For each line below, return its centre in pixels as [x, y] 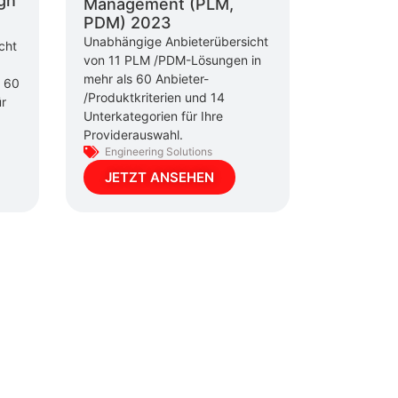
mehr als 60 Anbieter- [146, 79]
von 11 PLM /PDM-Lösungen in [172, 60]
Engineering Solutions [158, 152]
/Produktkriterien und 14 [154, 98]
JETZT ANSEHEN [159, 178]
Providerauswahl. [133, 135]
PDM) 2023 [127, 23]
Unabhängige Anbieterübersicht [175, 42]
